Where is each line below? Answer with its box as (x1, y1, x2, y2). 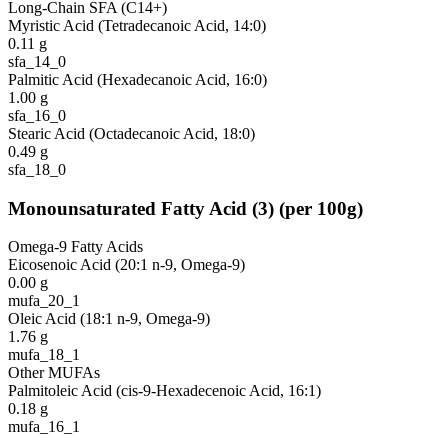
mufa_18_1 (8, 346, 80, 364)
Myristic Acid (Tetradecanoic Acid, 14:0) (8, 16, 266, 34)
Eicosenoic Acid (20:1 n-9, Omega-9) (8, 256, 245, 274)
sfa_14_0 (8, 52, 66, 70)
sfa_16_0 (8, 106, 66, 124)
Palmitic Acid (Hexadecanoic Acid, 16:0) (8, 70, 267, 88)
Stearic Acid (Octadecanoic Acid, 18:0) (8, 124, 255, 142)
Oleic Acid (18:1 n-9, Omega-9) (8, 310, 210, 328)
